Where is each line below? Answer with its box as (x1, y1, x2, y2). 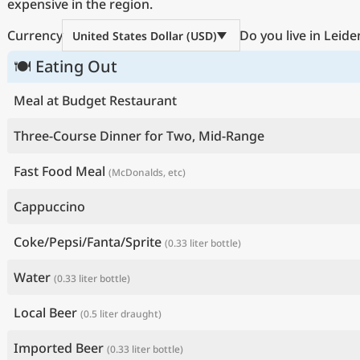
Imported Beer (14, 339, 104, 357)
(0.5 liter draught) (80, 307, 162, 321)
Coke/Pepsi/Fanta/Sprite (14, 233, 162, 251)
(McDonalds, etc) (108, 166, 186, 179)
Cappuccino (14, 198, 85, 215)
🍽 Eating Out (14, 55, 117, 77)
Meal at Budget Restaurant (14, 92, 177, 109)
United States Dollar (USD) (72, 27, 217, 43)
